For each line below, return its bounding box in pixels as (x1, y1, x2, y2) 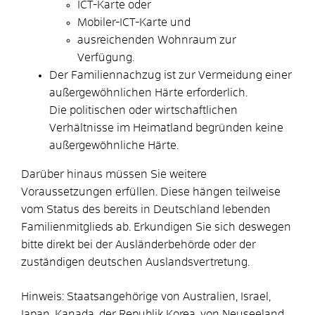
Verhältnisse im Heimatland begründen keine (49, 122, 283, 134)
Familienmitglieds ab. (21, 221, 131, 233)
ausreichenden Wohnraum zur (77, 34, 236, 46)
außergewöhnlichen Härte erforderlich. (49, 86, 247, 98)
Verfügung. (77, 51, 134, 63)
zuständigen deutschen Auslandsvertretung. (21, 256, 250, 268)
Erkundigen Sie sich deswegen (131, 221, 291, 233)
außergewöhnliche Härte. (49, 139, 179, 151)
